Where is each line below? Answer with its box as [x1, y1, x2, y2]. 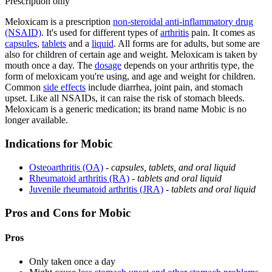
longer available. [5, 115, 68, 126]
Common [5, 82, 43, 93]
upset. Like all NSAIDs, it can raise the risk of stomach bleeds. [5, 93, 245, 104]
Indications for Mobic [5, 137, 112, 151]
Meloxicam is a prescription [5, 16, 113, 27]
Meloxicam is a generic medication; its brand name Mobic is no [5, 104, 246, 115]
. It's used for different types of [41, 27, 160, 38]
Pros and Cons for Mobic [5, 206, 131, 219]
